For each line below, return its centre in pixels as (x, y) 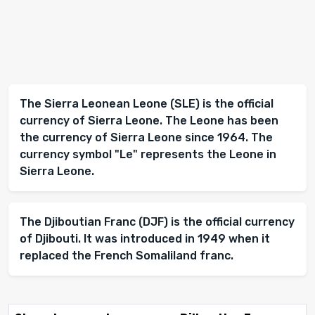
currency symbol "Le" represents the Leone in (148, 155)
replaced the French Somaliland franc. (127, 256)
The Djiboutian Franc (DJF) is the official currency (157, 222)
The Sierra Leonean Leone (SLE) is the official (147, 104)
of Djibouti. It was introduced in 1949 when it (145, 239)
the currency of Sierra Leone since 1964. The (146, 138)
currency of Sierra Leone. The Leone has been (149, 121)
